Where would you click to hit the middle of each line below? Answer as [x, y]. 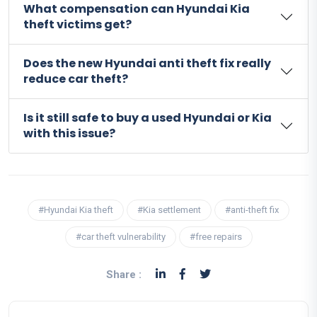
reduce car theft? [76, 79]
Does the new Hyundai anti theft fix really [147, 63]
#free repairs [215, 236]
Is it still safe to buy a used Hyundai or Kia [148, 117]
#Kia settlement [169, 209]
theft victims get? [77, 24]
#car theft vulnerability [120, 236]
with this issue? [69, 133]
